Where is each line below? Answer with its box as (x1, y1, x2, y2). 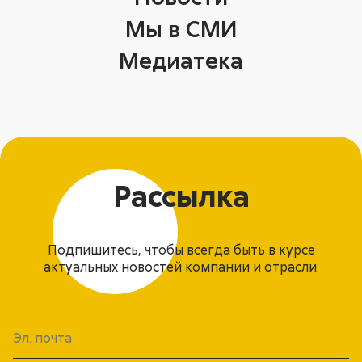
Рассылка (112, 177, 250, 214)
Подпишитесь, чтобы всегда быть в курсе (47, 242, 315, 259)
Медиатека (119, 46, 243, 74)
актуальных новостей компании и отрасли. (43, 259, 319, 276)
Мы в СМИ (124, 14, 238, 42)
